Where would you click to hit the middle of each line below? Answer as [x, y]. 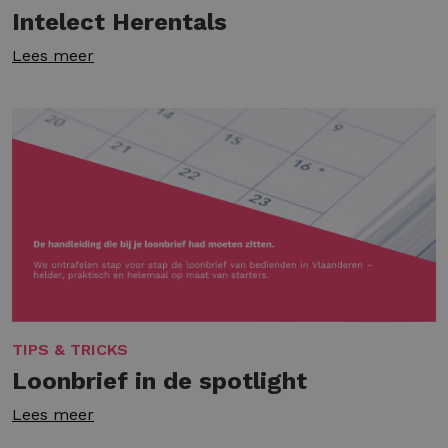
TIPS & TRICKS [70, 350]
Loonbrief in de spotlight [159, 381]
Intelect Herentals [119, 21]
